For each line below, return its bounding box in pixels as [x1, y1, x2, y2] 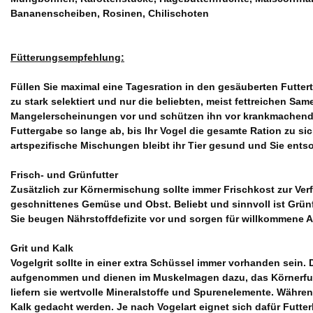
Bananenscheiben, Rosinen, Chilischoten [10, 7, 209, 19]
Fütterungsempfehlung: [10, 51, 124, 63]
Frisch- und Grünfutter [10, 168, 118, 180]
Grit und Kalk [10, 242, 73, 254]
